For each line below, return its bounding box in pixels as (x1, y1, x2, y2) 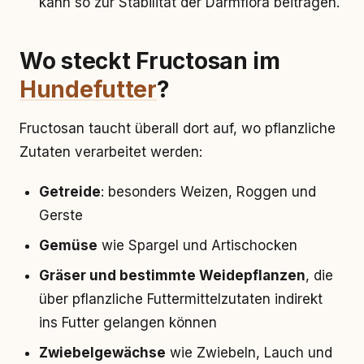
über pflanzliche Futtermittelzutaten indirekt (39, 291, 323, 307)
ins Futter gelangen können (39, 314, 217, 331)
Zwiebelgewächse (39, 344, 166, 361)
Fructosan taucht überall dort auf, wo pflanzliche (19, 120, 336, 136)
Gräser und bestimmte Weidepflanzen (39, 267, 305, 284)
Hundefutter (19, 76, 157, 103)
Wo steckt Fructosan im (19, 47, 280, 75)
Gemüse (39, 237, 97, 253)
